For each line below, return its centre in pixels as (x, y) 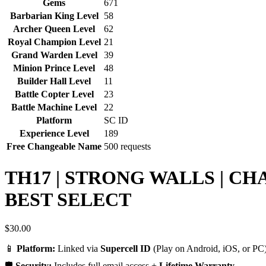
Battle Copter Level (54, 94)
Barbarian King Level (54, 16)
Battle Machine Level (54, 107)
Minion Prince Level (54, 68)
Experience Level (54, 134)
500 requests (127, 147)
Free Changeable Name (54, 147)
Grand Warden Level (54, 55)
